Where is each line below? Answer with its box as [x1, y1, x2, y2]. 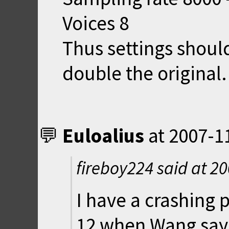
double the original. [62, 60, 227, 86]
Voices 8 [62, 10, 129, 36]
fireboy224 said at [76, 156, 211, 179]
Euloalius [62, 123, 144, 148]
